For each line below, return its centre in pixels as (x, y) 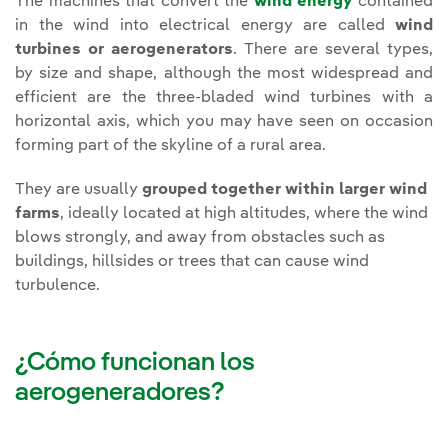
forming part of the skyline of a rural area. (170, 146)
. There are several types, (333, 50)
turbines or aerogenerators (124, 50)
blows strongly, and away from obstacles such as (200, 238)
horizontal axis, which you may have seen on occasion (224, 122)
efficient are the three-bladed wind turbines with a (224, 98)
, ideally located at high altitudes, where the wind (244, 214)
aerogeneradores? (120, 393)
